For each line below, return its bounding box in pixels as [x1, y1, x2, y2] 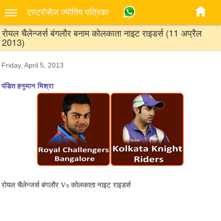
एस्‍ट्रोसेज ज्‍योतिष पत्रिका [27, 7, 109, 17]
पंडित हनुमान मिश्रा [1, 81, 54, 90]
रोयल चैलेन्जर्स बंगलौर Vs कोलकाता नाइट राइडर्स [1, 181, 131, 189]
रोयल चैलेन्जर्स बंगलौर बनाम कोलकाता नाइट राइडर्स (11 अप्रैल [2, 26, 202, 39]
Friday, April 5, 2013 [1, 61, 64, 69]
